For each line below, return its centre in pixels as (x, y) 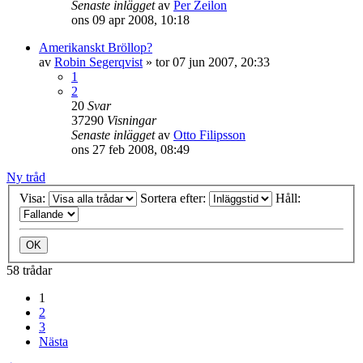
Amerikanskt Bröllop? (96, 47)
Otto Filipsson (209, 135)
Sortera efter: (175, 198)
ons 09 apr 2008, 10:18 (130, 20)
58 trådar (29, 270)
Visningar (132, 120)
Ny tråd (26, 177)
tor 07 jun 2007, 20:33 (213, 62)
